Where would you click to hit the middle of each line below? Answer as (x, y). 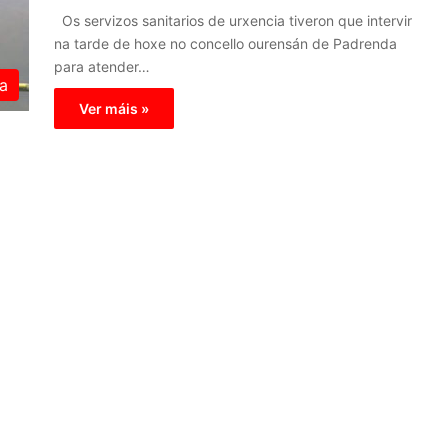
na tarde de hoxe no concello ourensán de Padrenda (225, 43)
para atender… (102, 66)
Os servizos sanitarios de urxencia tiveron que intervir (233, 20)
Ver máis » (114, 108)
